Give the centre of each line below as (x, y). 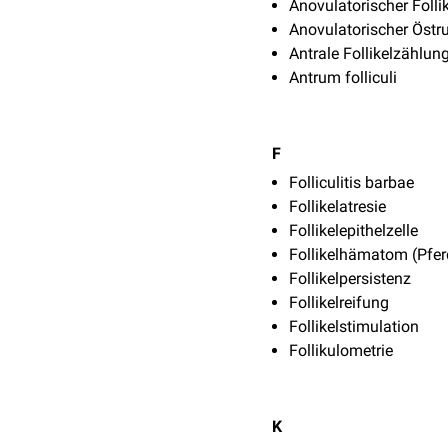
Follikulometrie (341, 350)
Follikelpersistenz (350, 278)
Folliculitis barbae (351, 182)
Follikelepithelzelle (353, 230)
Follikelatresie (337, 206)
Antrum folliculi (343, 77)
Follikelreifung (339, 302)
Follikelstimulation (354, 326)
